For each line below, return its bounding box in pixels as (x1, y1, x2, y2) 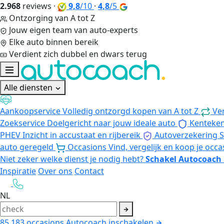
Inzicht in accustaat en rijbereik (22, 129, 140, 140)
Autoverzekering (154, 129, 217, 140)
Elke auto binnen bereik (9, 36, 98, 47)
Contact (74, 165, 104, 176)
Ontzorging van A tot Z (9, 12, 95, 23)
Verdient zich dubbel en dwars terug (9, 48, 147, 59)
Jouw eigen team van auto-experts (9, 24, 138, 35)
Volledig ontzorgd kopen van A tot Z (62, 105, 198, 116)
